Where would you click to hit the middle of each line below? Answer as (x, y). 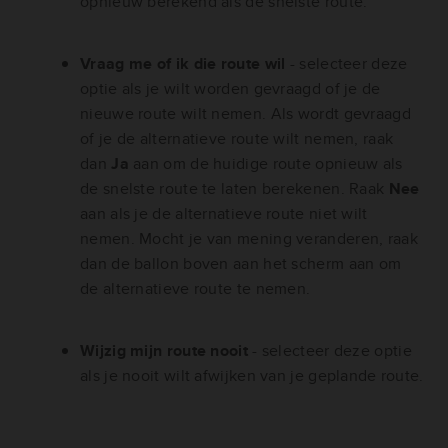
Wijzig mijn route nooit (166, 351)
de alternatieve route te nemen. (195, 289)
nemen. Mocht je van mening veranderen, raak (249, 239)
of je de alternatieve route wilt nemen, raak (237, 139)
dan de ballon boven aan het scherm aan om (241, 264)
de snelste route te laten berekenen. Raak (234, 189)
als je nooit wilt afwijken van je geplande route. (252, 376)
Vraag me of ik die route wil (185, 64)
